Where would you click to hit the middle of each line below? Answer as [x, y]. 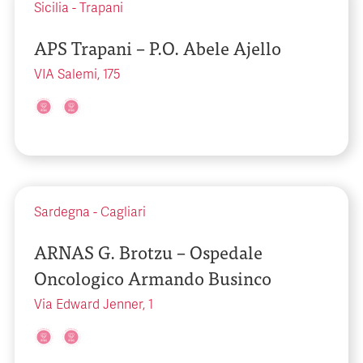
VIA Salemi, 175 [77, 75]
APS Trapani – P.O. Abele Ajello [158, 47]
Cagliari [123, 212]
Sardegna [62, 212]
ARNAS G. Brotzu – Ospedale [148, 252]
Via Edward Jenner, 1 [94, 305]
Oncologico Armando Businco [153, 278]
